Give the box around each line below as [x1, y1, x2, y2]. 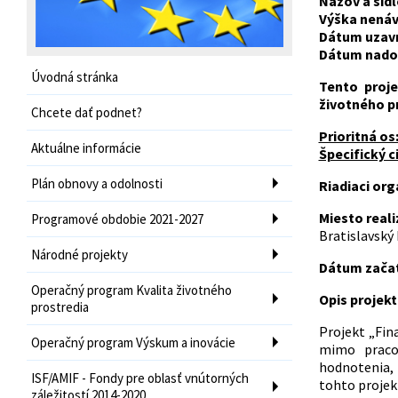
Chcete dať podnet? [31, 103, 142, 121]
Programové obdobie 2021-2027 [31, 210, 203, 227]
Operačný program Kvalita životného [31, 281, 232, 298]
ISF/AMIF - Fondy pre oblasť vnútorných [31, 369, 249, 386]
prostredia [31, 298, 89, 315]
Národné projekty [31, 245, 128, 263]
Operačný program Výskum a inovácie [31, 333, 235, 351]
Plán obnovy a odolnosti [31, 174, 163, 192]
